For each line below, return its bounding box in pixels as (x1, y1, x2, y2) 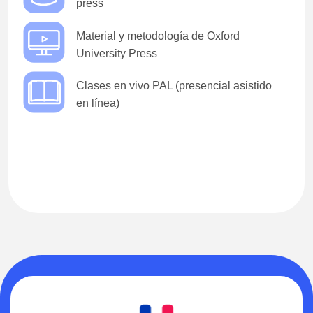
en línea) (76, 97, 119, 110)
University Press (76, 47, 157, 59)
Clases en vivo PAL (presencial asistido (76, 80, 272, 92)
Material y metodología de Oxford (76, 29, 240, 42)
